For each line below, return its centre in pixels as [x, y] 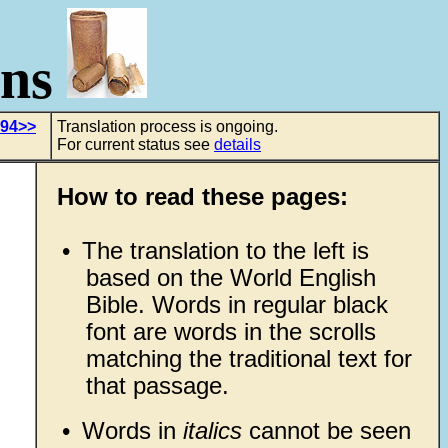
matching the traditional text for [248, 358]
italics [212, 430]
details [237, 144]
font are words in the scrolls [230, 331]
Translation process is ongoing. [167, 126]
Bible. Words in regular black [236, 304]
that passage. [157, 385]
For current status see [135, 144]
